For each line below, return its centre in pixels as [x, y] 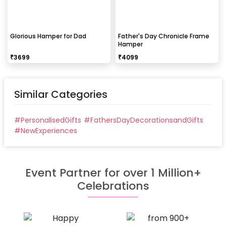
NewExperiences [49, 131]
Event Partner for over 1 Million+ [113, 173]
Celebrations [113, 186]
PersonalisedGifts [51, 120]
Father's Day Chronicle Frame [164, 36]
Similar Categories [61, 95]
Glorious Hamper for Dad [48, 36]
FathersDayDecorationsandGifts [147, 120]
